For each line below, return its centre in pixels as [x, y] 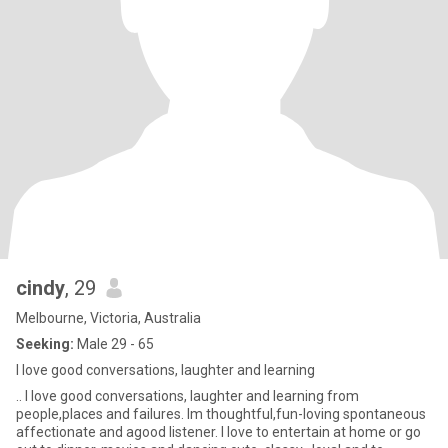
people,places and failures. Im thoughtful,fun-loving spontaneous [221, 414]
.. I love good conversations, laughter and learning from [187, 396]
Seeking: [45, 344]
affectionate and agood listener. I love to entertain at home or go [218, 432]
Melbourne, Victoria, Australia [108, 318]
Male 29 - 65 [114, 344]
